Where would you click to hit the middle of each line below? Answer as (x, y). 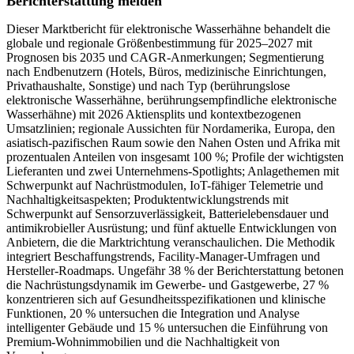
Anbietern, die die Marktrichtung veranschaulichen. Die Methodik (171, 243)
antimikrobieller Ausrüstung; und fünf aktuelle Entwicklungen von (171, 228)
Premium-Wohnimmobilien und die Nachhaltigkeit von (143, 342)
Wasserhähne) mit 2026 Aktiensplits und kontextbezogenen (154, 115)
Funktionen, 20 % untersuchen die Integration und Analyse (153, 314)
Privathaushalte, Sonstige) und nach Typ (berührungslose (148, 86)
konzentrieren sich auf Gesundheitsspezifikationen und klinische (166, 299)
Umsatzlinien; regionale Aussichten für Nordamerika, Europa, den (171, 129)
